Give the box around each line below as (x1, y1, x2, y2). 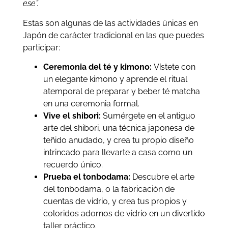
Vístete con (153, 62, 195, 72)
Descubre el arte (130, 172, 194, 182)
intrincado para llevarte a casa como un (43, 148, 192, 158)
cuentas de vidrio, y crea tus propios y (43, 196, 187, 207)
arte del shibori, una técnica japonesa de (43, 123, 194, 133)
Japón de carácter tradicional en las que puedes (22, 30, 204, 40)
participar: (22, 42, 60, 52)
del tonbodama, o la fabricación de (43, 184, 175, 194)
